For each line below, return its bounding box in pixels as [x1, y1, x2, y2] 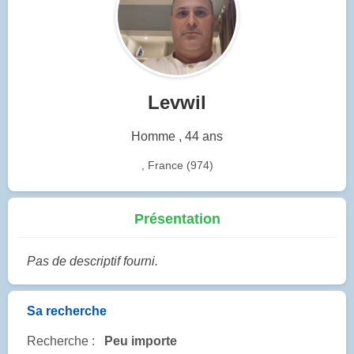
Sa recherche [27, 304, 107, 318]
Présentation [134, 211, 220, 228]
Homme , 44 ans [131, 129, 223, 143]
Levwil [148, 91, 206, 113]
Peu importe [104, 334, 177, 348]
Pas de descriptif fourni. [27, 254, 158, 269]
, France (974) [141, 158, 213, 171]
